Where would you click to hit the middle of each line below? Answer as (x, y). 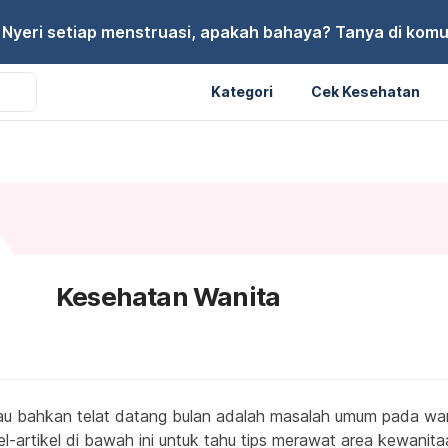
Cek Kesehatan (365, 91)
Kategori (242, 91)
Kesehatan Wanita (168, 296)
